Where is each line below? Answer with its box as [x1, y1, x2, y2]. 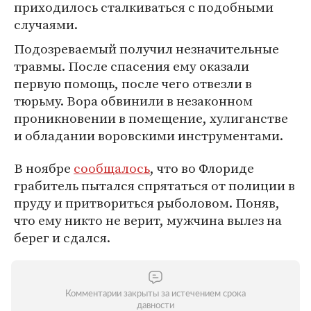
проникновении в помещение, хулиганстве [14, 109, 288, 127]
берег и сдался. [14, 228, 110, 246]
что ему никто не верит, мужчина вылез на [14, 211, 282, 229]
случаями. [14, 15, 78, 33]
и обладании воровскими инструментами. [14, 126, 283, 144]
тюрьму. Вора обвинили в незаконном [14, 92, 253, 110]
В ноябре [14, 159, 74, 177]
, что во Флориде [150, 159, 254, 177]
